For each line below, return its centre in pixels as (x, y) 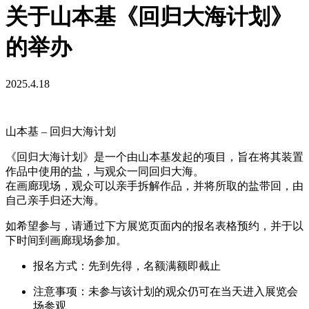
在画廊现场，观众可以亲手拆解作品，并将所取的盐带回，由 (154, 186)
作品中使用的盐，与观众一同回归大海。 (105, 171)
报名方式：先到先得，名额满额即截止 (127, 266)
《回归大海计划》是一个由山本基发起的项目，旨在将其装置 (154, 157)
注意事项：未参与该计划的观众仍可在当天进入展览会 (166, 291)
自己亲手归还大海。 (55, 200)
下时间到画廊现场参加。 (66, 240)
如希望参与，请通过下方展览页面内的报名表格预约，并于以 (154, 226)
